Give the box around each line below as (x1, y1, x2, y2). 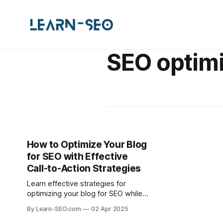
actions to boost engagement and (26, 209, 142, 218)
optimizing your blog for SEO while (26, 189, 142, 198)
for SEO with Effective (26, 151, 128, 162)
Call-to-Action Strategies (26, 163, 141, 174)
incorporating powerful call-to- (26, 199, 130, 208)
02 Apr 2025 (91, 205, 129, 213)
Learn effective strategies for (26, 179, 126, 188)
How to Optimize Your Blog (26, 139, 147, 150)
